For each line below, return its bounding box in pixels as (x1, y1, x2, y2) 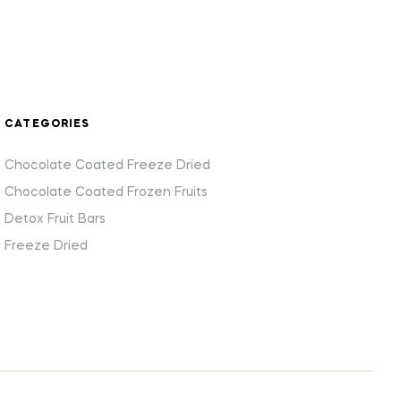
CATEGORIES (4, 118, 90, 130)
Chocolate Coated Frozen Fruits (4, 185, 208, 199)
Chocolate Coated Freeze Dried (4, 158, 210, 172)
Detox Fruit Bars (4, 212, 106, 226)
